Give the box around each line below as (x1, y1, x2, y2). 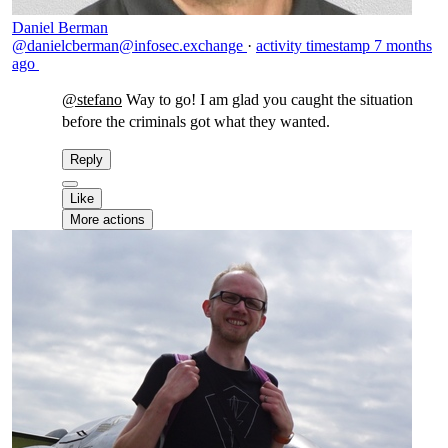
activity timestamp (256, 37, 370, 54)
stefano (77, 91, 122, 108)
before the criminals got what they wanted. (62, 113, 330, 130)
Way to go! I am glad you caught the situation (122, 91, 413, 108)
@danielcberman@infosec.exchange (12, 37, 247, 54)
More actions (70, 212, 145, 227)
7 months (374, 37, 432, 54)
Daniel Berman (12, 19, 108, 36)
